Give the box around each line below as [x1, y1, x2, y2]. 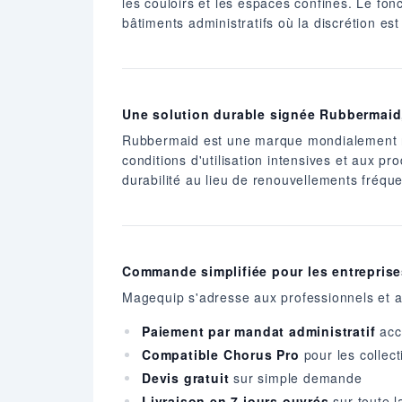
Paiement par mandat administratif [142, 321, 376, 340]
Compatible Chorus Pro [142, 345, 300, 363]
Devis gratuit [142, 368, 230, 387]
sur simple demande [229, 368, 363, 387]
